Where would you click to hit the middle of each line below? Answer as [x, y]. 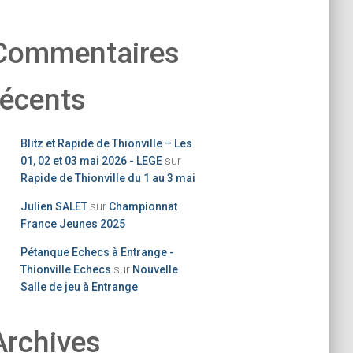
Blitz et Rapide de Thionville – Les [106, 143]
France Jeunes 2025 [73, 224]
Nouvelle [155, 269]
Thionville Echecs [66, 269]
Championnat [143, 206]
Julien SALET [54, 206]
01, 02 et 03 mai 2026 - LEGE [91, 161]
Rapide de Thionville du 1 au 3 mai [108, 178]
